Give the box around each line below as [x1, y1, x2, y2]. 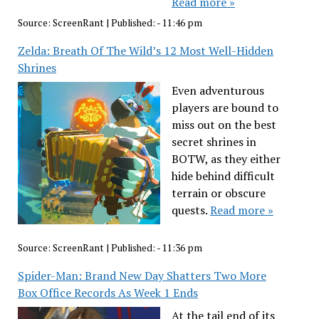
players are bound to [171, 99, 278, 115]
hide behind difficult [171, 167, 275, 184]
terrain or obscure [171, 184, 266, 201]
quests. [171, 202, 210, 218]
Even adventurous [171, 82, 264, 98]
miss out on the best [171, 116, 276, 132]
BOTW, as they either [171, 150, 281, 167]
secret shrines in [171, 133, 256, 150]
